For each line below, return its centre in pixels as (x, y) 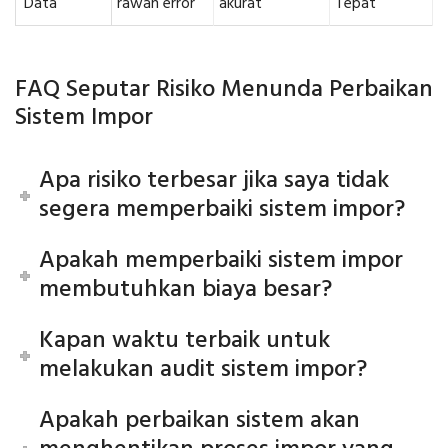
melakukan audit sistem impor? (203, 370)
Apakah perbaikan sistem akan (200, 421)
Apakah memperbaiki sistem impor (221, 261)
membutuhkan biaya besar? (186, 290)
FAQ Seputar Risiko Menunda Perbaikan (224, 90)
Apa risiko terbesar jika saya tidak (214, 181)
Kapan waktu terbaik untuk (185, 341)
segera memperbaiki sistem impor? (222, 210)
